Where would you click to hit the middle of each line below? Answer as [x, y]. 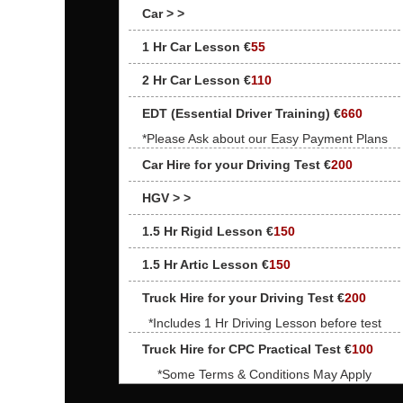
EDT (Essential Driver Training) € [242, 113]
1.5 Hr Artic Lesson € [206, 264]
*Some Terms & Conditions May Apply [264, 374]
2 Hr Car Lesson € [197, 80]
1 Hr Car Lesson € [197, 47]
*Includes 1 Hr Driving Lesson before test [264, 323]
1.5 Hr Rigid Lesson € [208, 231]
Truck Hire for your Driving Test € [243, 298]
